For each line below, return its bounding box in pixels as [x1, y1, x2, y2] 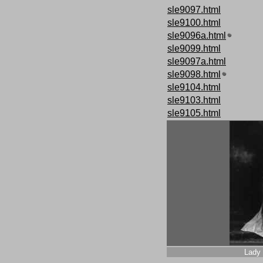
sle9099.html [167, 43, 221, 53]
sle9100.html [167, 18, 221, 28]
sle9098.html [167, 69, 221, 79]
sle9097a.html [167, 56, 226, 66]
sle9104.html [167, 82, 221, 92]
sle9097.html [167, 5, 221, 15]
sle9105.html [167, 108, 221, 118]
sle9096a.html [167, 31, 226, 41]
